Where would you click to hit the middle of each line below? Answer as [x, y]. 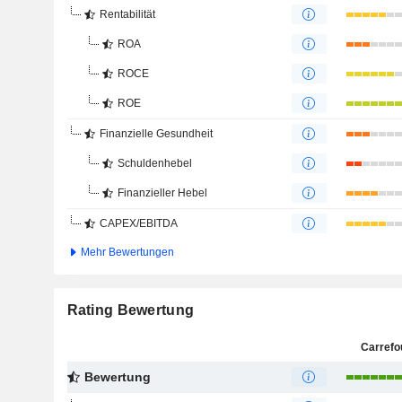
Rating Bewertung [131, 310]
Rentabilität [127, 14]
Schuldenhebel [154, 163]
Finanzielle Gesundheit [156, 134]
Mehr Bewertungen [126, 252]
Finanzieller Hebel [162, 193]
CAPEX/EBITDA [138, 223]
